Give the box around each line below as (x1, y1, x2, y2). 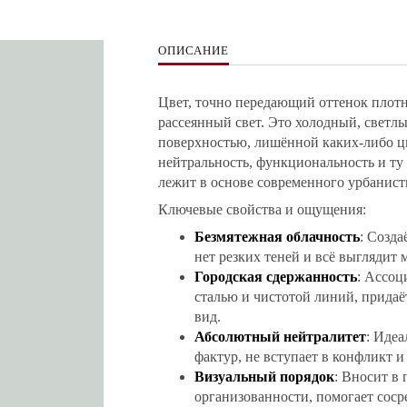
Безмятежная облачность (194, 229, 360, 244)
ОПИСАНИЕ (158, 44, 229, 57)
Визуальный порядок (194, 369, 334, 384)
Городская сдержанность (194, 269, 357, 284)
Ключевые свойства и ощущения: (158, 202, 366, 217)
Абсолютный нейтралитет (194, 329, 366, 344)
